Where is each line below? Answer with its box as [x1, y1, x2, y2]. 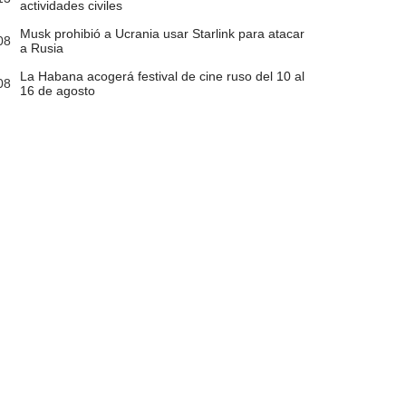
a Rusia [19, 41, 63, 56]
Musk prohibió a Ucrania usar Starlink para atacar [19, 26, 304, 42]
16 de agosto [19, 83, 95, 99]
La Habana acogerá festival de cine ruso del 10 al [19, 69, 304, 84]
